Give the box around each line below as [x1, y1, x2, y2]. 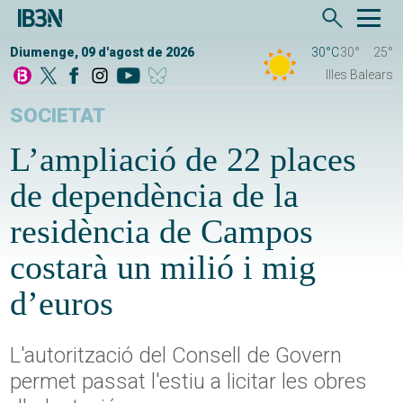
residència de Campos [10, 212, 314, 251]
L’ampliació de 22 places [10, 140, 357, 179]
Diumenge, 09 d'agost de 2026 [10, 45, 195, 60]
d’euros [10, 284, 114, 323]
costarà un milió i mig [10, 248, 317, 287]
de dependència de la [10, 176, 300, 215]
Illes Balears [325, 67, 393, 83]
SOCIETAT [10, 103, 106, 129]
